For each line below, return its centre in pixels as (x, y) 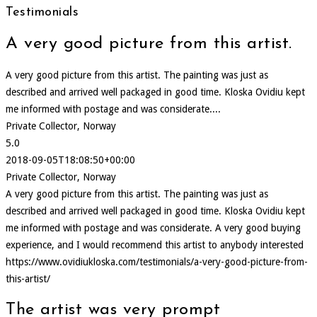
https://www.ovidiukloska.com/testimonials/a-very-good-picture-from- (157, 262)
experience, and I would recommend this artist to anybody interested (155, 245)
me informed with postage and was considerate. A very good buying (153, 228)
